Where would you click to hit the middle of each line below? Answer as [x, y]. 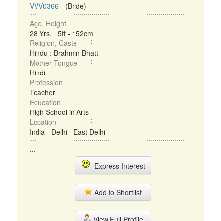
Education [45, 102]
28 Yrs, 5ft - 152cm [61, 33]
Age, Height [48, 23]
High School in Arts [59, 112]
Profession [46, 82]
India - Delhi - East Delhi [67, 132]
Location [43, 122]
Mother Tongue [54, 63]
